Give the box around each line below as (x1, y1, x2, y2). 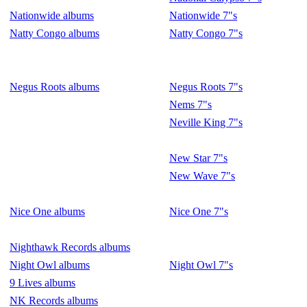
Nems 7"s (169, 99, 212, 110)
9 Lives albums (10, 277, 75, 288)
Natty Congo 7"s (169, 27, 243, 39)
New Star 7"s (169, 152, 228, 164)
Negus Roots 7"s (169, 81, 243, 93)
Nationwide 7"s (169, 10, 237, 21)
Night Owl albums (10, 259, 90, 271)
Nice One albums (10, 206, 85, 217)
